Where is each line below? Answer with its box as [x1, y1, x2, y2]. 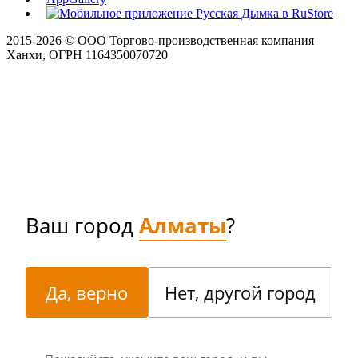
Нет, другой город [165, 280, 316, 304]
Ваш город [26, 210, 139, 240]
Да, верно [46, 280, 128, 304]
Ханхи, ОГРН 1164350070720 [6, 47, 168, 62]
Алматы [139, 210, 226, 240]
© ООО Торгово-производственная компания [62, 33, 314, 47]
